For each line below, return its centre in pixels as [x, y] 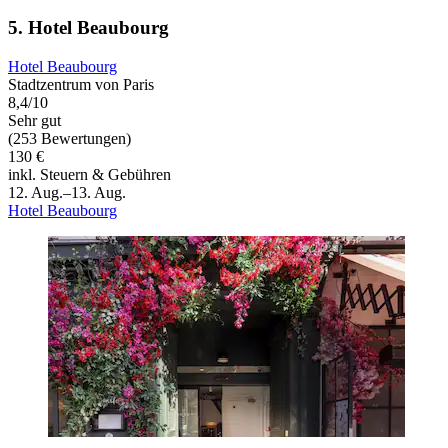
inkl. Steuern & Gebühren [89, 175]
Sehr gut [34, 121]
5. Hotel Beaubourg [88, 28]
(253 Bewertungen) [69, 139]
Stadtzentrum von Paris [81, 85]
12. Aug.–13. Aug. [67, 193]
